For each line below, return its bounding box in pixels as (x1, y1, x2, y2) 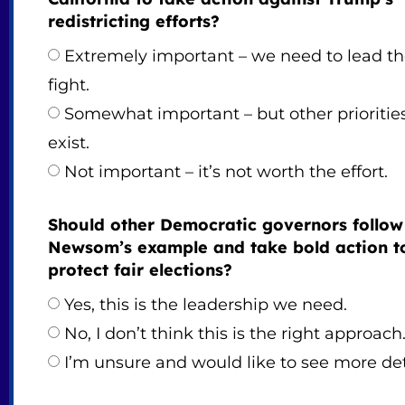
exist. (47, 133, 89, 154)
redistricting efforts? (47, 11, 220, 33)
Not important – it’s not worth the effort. (63, 162, 388, 183)
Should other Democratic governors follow (47, 214, 403, 236)
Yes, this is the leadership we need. (63, 295, 347, 316)
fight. (47, 75, 89, 96)
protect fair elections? (47, 259, 232, 281)
